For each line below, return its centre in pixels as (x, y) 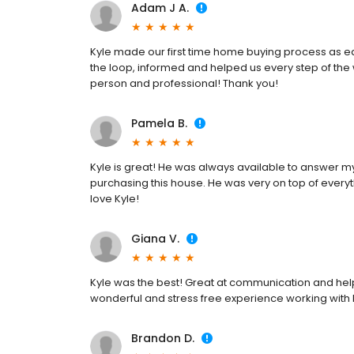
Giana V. (155, 239)
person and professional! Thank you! (184, 83)
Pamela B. (159, 123)
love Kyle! (115, 199)
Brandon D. (163, 338)
